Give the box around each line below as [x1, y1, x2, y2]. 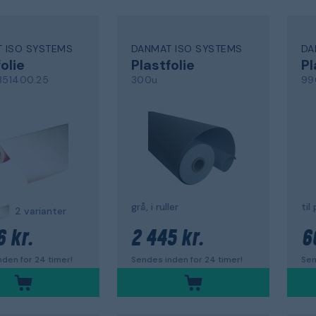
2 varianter [15, 204, 66, 217]
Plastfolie [130, 56, 195, 74]
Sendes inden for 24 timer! [130, 253, 243, 265]
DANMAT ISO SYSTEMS [130, 42, 243, 55]
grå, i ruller [130, 200, 178, 213]
